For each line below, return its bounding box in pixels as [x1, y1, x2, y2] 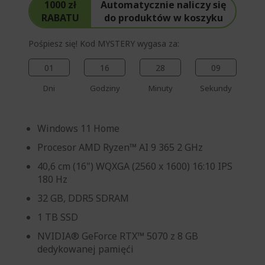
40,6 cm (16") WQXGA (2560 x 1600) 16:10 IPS [37, 159, 232, 173]
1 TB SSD [37, 210, 78, 224]
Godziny [89, 82, 120, 93]
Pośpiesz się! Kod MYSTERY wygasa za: [28, 37, 179, 49]
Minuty [148, 82, 173, 93]
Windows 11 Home [37, 121, 119, 135]
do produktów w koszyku [104, 11, 223, 24]
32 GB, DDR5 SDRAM [37, 191, 129, 205]
